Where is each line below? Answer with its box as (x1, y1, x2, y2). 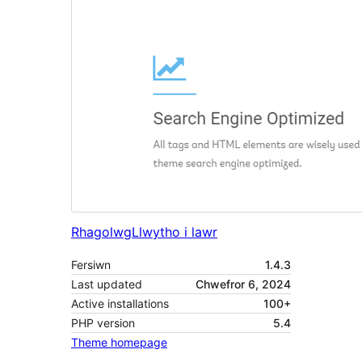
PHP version (71, 316, 135, 330)
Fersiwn (71, 258, 111, 272)
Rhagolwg (71, 224, 132, 241)
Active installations (71, 297, 169, 311)
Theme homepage (71, 335, 167, 350)
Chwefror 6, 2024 (196, 277, 291, 292)
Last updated (71, 277, 142, 292)
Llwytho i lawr (132, 224, 217, 241)
